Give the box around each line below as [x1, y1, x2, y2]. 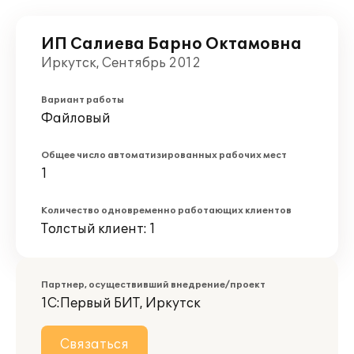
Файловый [41, 111, 111, 126]
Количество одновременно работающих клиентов [41, 205, 292, 216]
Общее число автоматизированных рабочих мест [41, 150, 287, 160]
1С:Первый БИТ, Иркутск [41, 296, 201, 311]
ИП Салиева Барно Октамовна [41, 35, 302, 54]
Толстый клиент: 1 [41, 221, 156, 237]
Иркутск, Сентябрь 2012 [41, 55, 201, 71]
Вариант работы [41, 95, 124, 105]
